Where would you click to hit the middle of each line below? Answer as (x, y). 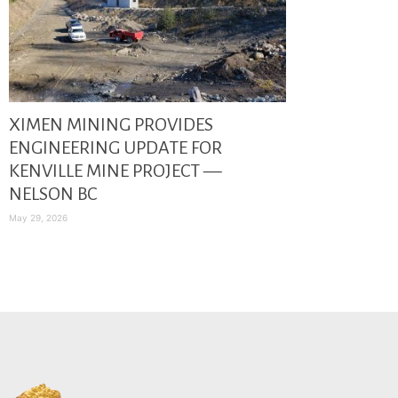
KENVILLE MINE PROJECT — (115, 171)
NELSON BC (53, 194)
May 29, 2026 (38, 218)
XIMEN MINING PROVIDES (111, 124)
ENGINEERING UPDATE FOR (115, 147)
